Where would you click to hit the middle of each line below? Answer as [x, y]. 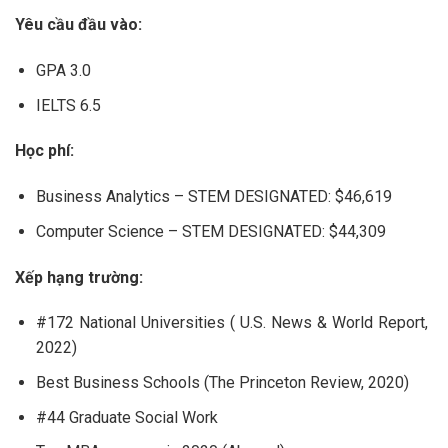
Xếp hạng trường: [79, 277]
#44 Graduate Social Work [126, 417]
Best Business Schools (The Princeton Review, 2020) [222, 382]
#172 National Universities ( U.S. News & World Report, [231, 323]
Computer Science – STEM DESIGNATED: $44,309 [210, 231]
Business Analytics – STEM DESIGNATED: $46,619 [213, 197]
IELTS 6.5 [68, 105]
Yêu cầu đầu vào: [78, 25]
